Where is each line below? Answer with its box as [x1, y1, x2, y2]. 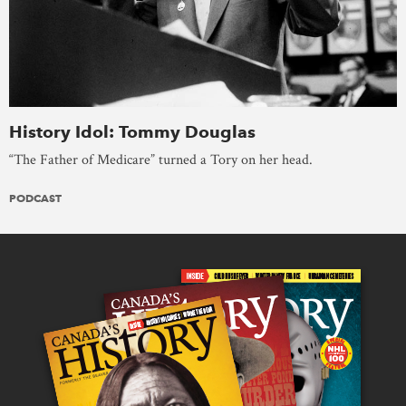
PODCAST [9, 190, 62, 205]
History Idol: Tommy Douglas [9, 121, 256, 142]
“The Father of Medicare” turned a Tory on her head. [9, 150, 313, 169]
